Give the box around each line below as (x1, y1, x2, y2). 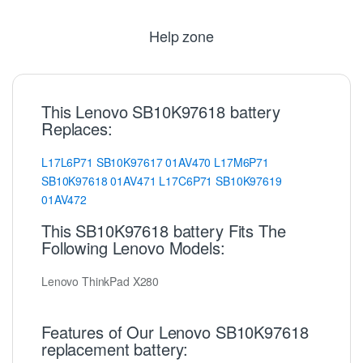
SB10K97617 (96, 153, 163, 170)
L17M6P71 (214, 153, 270, 170)
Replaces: (41, 116, 113, 140)
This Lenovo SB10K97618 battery (41, 99, 280, 123)
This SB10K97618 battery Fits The (41, 218, 286, 242)
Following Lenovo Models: (41, 235, 225, 259)
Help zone (149, 24, 214, 46)
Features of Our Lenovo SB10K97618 (41, 319, 309, 344)
